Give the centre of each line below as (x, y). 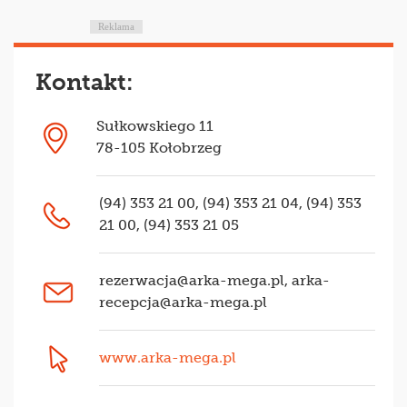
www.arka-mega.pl (168, 358)
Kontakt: (84, 83)
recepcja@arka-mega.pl (183, 303)
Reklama (116, 27)
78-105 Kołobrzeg (159, 148)
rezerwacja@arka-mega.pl (192, 281)
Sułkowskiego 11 (155, 126)
